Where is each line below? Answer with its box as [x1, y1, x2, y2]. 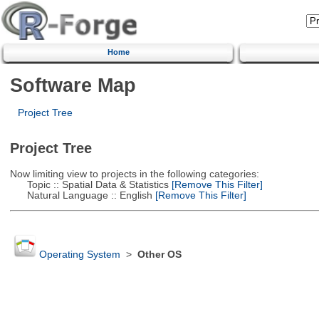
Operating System [38, 249, 120, 261]
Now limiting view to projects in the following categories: [9, 168, 259, 179]
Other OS [137, 249, 182, 261]
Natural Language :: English [9, 189, 152, 201]
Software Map [9, 73, 136, 96]
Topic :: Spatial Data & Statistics [9, 179, 169, 190]
